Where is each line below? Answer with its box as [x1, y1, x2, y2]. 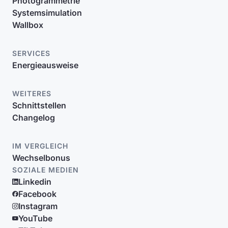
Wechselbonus [12, 153, 70, 163]
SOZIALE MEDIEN [12, 165, 79, 174]
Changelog [12, 112, 55, 123]
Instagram [18, 201, 58, 211]
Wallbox [12, 20, 43, 30]
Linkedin [18, 177, 51, 187]
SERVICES [12, 49, 50, 58]
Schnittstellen [12, 100, 66, 110]
